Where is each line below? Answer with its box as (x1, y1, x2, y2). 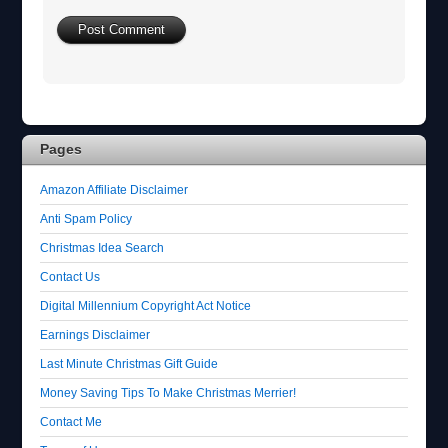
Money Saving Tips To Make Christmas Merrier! (40, 385, 297, 399)
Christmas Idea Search (40, 240, 165, 254)
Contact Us (40, 269, 101, 283)
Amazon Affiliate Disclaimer (40, 182, 189, 196)
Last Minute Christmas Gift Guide (40, 356, 219, 370)
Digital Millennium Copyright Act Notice (40, 298, 252, 312)
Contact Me (40, 414, 103, 428)
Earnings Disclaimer (40, 327, 151, 341)
